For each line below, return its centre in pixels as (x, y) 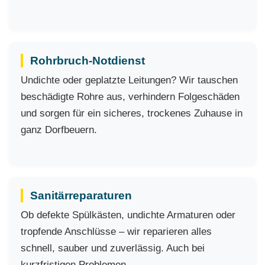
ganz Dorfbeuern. (59, 130)
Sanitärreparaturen (81, 195)
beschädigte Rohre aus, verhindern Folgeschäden (130, 97)
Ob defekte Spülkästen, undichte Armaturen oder (128, 215)
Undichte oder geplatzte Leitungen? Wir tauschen (129, 80)
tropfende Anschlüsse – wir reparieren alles (116, 232)
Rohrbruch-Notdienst (88, 61)
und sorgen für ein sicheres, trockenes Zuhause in (132, 113)
